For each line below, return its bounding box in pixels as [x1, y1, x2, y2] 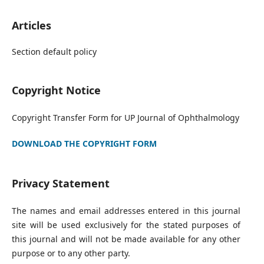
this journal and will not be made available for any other [11, 233, 241, 245]
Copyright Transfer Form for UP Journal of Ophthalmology [11, 112, 239, 124]
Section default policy [11, 46, 97, 58]
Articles [11, 18, 51, 33]
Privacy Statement [11, 176, 110, 191]
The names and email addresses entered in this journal [11, 205, 241, 217]
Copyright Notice [11, 83, 101, 98]
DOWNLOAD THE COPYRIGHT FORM [11, 138, 157, 150]
